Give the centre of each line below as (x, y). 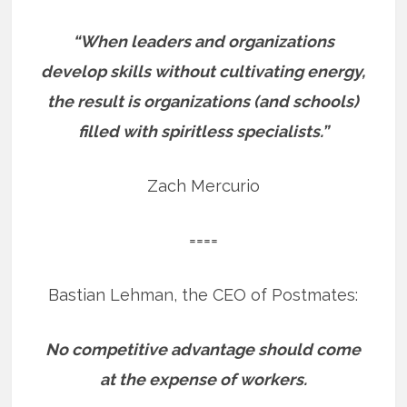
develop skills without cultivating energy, (203, 71)
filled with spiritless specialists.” (203, 131)
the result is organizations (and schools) (203, 101)
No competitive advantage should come (203, 349)
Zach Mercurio (203, 185)
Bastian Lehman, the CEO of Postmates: (203, 294)
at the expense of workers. (203, 379)
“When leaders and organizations (203, 41)
